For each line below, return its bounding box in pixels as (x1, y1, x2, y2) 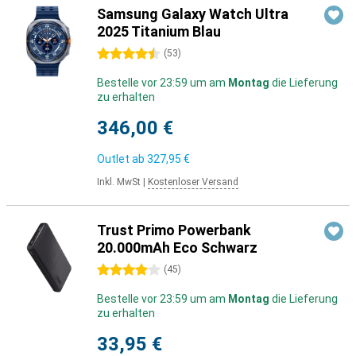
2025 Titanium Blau (97, 23, 221, 40)
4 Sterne (97, 264, 141, 277)
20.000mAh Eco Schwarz (97, 239, 257, 256)
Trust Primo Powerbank (97, 222, 251, 238)
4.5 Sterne (97, 48, 149, 60)
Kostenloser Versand (148, 176, 238, 188)
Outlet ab (97, 153, 147, 165)
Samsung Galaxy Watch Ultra (97, 6, 288, 22)
